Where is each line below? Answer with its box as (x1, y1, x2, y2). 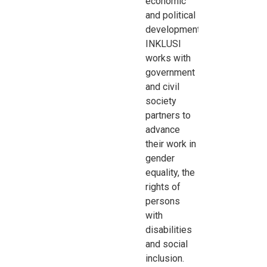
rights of (145, 181, 181, 193)
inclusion (145, 252, 183, 264)
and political (145, 9, 196, 21)
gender (145, 152, 175, 164)
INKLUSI (145, 38, 182, 49)
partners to (145, 109, 191, 121)
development (145, 23, 201, 35)
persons (145, 195, 181, 207)
